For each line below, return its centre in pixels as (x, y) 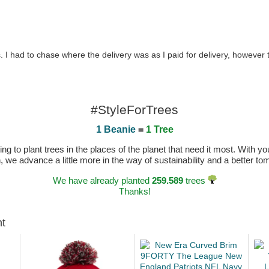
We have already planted (102, 180)
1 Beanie (116, 129)
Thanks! (134, 191)
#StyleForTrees (134, 110)
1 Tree (159, 129)
